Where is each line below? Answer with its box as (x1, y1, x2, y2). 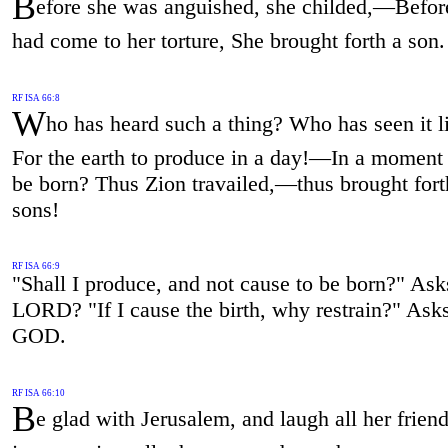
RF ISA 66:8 (11, 92, 60, 103)
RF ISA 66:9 (11, 261, 60, 272)
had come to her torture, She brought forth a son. (11, 27, 445, 53)
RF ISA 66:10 (11, 388, 65, 399)
